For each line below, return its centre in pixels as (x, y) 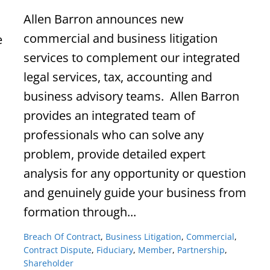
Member (155, 250)
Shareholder (49, 263)
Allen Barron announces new (104, 19)
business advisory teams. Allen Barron (131, 96)
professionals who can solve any (114, 135)
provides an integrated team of (109, 116)
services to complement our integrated (132, 58)
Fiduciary (115, 250)
